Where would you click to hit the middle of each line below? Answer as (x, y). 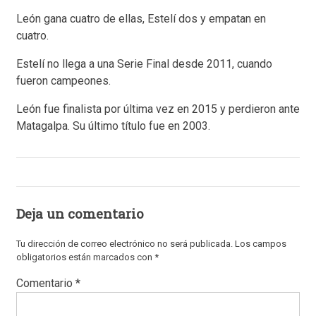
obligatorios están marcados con (85, 257)
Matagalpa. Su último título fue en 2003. (113, 126)
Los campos (261, 244)
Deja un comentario (80, 214)
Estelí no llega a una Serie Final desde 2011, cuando (144, 64)
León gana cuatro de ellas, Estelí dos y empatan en (141, 19)
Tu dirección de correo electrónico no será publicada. (124, 244)
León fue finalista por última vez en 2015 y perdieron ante (158, 109)
